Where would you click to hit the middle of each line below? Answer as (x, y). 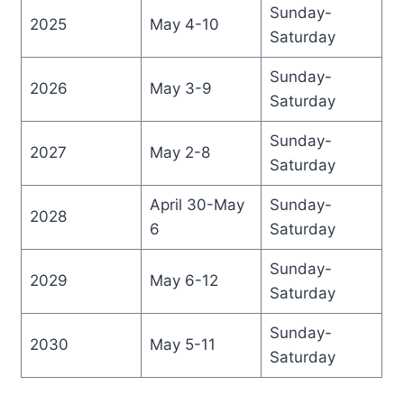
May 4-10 (184, 24)
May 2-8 (179, 152)
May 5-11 (182, 344)
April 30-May (197, 204)
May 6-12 (184, 280)
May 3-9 (180, 88)
